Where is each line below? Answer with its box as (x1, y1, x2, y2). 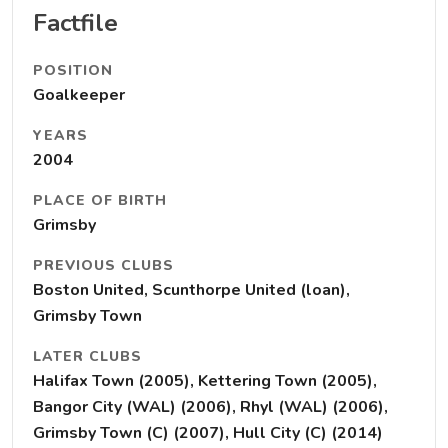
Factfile (33, 7, 118, 39)
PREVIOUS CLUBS (33, 256, 174, 275)
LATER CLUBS (33, 347, 142, 366)
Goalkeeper (33, 84, 125, 106)
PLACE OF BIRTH (33, 191, 167, 210)
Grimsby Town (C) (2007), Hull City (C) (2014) (33, 422, 383, 444)
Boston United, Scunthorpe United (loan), (33, 279, 350, 301)
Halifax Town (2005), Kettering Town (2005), (33, 370, 377, 392)
